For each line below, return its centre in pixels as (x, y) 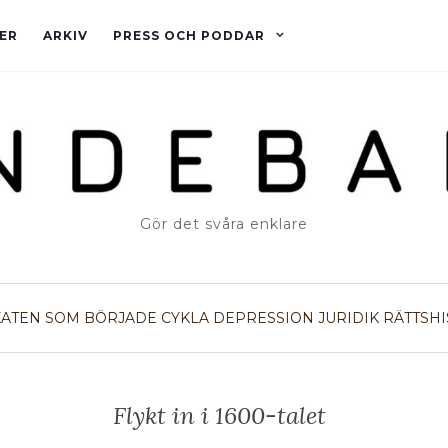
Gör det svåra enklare (224, 224)
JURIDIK (348, 318)
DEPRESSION (263, 318)
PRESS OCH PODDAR (189, 35)
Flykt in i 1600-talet (219, 416)
